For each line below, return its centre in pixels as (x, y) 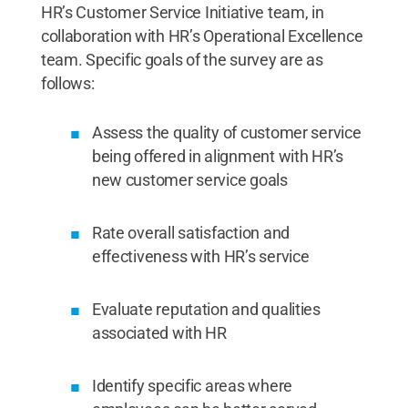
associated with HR (159, 332)
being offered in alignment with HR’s (218, 156)
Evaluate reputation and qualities (206, 309)
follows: (67, 83)
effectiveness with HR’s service (200, 256)
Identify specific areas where (192, 385)
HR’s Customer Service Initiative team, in (182, 12)
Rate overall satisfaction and (190, 232)
